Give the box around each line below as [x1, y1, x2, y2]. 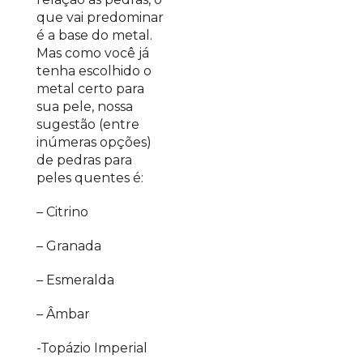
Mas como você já [36, 45, 149, 61]
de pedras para [36, 152, 132, 168]
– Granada [36, 238, 101, 254]
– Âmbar [36, 306, 90, 322]
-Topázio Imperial [36, 340, 147, 356]
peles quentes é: [36, 170, 143, 186]
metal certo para [36, 81, 144, 96]
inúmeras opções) [36, 135, 152, 150]
